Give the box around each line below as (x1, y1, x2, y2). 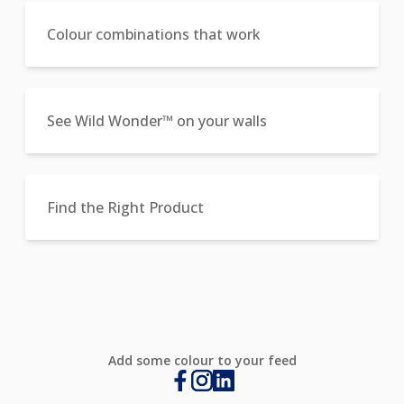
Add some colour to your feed (107, 351, 297, 369)
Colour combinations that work (47, 23, 261, 44)
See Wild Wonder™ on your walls (47, 110, 267, 131)
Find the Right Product (47, 197, 204, 217)
